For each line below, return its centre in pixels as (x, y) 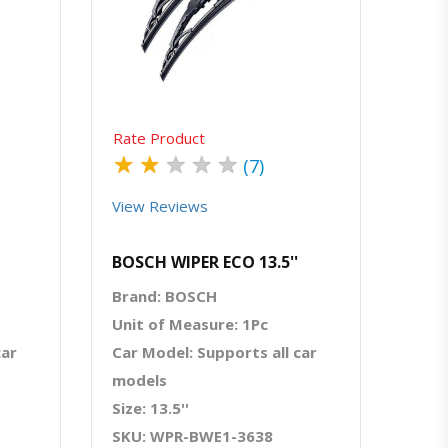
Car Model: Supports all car (214, 351)
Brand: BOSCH (164, 295)
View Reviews (160, 205)
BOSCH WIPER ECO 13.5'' (205, 261)
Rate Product (159, 137)
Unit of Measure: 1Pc (190, 323)
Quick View (228, 14)
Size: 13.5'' (150, 407)
